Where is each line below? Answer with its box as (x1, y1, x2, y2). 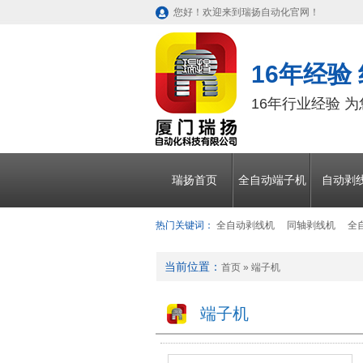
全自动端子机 (238, 174, 306, 186)
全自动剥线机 (216, 220, 275, 231)
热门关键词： (156, 220, 214, 231)
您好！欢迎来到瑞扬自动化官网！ (173, 6, 319, 18)
